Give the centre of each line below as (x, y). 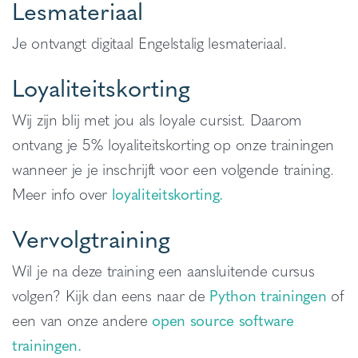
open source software (223, 320)
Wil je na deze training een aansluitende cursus (163, 270)
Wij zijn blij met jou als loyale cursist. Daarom (157, 119)
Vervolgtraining (91, 238)
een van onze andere (82, 320)
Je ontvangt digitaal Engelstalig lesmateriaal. (149, 42)
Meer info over (62, 193)
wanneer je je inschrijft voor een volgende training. (173, 169)
